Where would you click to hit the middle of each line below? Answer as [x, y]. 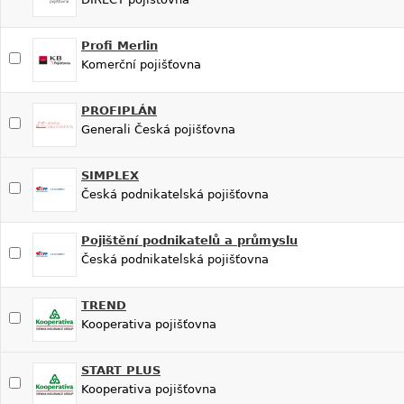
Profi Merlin [119, 45]
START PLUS [121, 370]
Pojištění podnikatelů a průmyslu [189, 240]
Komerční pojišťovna [141, 64]
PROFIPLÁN [119, 110]
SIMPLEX [110, 175]
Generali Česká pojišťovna [158, 129]
